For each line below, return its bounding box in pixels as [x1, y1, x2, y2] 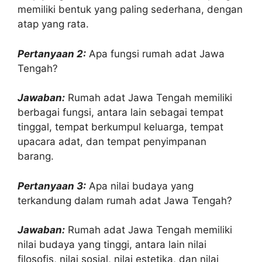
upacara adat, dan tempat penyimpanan [18, 136, 206, 147]
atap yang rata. [18, 18, 89, 30]
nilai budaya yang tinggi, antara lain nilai [18, 239, 206, 250]
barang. [18, 150, 54, 162]
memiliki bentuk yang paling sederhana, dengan [18, 4, 243, 15]
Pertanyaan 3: [18, 180, 86, 192]
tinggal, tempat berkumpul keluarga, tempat [18, 121, 223, 133]
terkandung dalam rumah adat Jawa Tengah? [18, 194, 232, 206]
